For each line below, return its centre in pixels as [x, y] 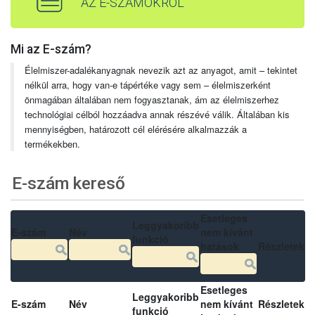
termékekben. [52, 143]
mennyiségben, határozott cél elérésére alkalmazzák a [136, 129]
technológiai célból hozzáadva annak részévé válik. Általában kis [157, 114]
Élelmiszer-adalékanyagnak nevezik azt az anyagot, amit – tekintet [161, 70]
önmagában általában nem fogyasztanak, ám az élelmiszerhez [152, 99]
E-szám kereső [69, 184]
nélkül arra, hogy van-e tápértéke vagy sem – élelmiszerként [148, 84]
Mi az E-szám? [51, 49]
